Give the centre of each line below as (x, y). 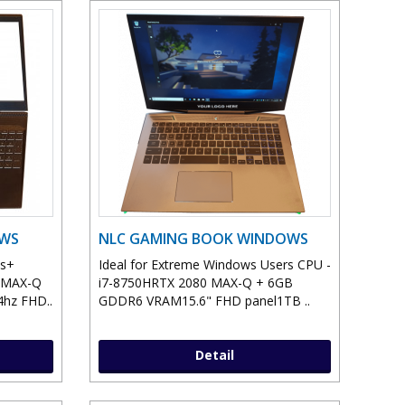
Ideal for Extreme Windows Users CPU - (214, 265)
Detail (214, 355)
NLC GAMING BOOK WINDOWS (203, 239)
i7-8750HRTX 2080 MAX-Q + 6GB (195, 283)
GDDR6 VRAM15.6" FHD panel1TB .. (204, 301)
